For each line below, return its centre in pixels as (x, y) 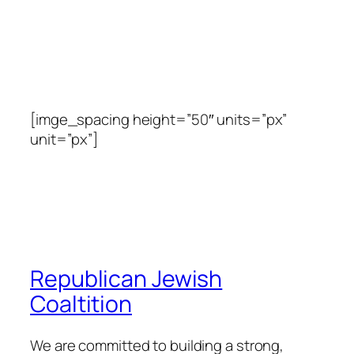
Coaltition (81, 304)
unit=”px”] (64, 139)
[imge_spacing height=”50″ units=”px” (159, 119)
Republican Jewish (126, 279)
